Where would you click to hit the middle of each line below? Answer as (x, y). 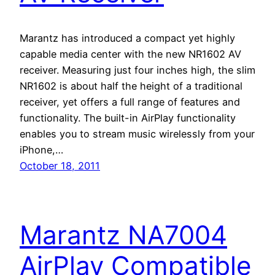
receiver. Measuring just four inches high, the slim (137, 70)
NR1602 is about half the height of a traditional (131, 86)
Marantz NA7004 (123, 234)
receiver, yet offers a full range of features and (130, 102)
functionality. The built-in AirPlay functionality (128, 118)
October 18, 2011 (60, 165)
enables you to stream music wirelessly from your (137, 134)
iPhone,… (41, 149)
